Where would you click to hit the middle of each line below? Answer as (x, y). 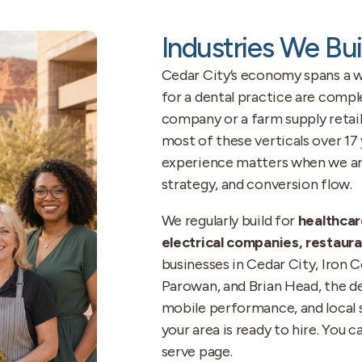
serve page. (197, 351)
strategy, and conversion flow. (257, 184)
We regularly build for (229, 221)
